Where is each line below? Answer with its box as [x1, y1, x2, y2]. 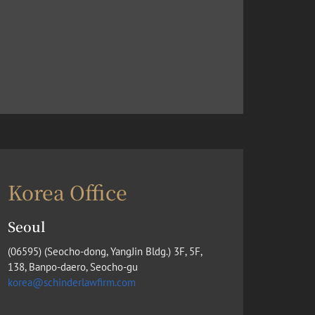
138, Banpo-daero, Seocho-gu [8, 259, 138, 274]
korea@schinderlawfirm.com [8, 275, 136, 289]
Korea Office [8, 177, 127, 206]
